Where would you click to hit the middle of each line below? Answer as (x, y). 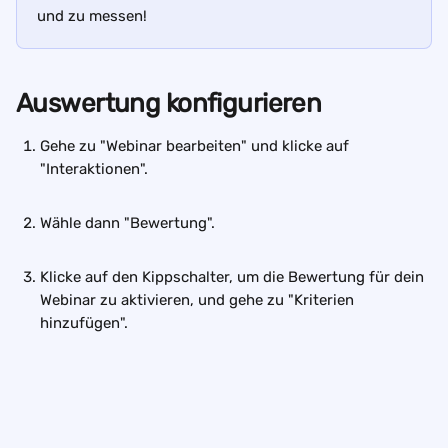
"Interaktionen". (98, 169)
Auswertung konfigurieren (169, 103)
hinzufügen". (84, 323)
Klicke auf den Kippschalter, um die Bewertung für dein (234, 277)
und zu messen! (92, 16)
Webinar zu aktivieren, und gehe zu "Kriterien (199, 300)
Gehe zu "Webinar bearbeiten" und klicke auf (196, 146)
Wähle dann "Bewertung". (129, 223)
